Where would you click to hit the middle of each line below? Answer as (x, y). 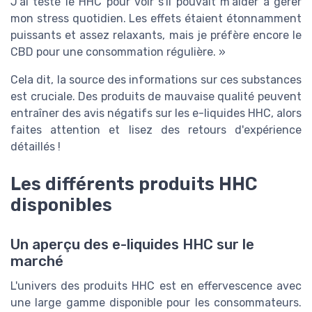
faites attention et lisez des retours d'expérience (156, 130)
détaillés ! (36, 147)
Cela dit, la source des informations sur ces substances (156, 80)
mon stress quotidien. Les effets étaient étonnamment (156, 19)
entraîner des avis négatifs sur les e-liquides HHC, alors (156, 114)
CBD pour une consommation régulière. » (118, 52)
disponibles (61, 205)
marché (37, 261)
